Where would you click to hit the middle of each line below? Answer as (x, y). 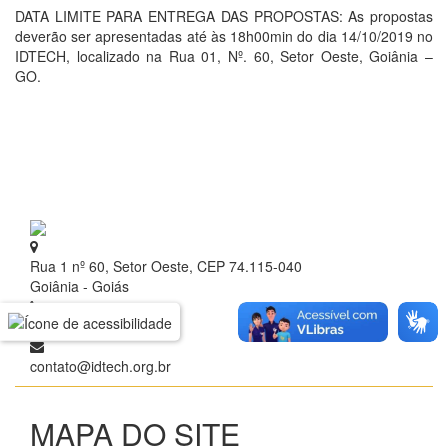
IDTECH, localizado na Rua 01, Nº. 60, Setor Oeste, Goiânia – (224, 56)
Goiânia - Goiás (79, 286)
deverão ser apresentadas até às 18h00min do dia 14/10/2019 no (224, 36)
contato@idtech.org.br (100, 366)
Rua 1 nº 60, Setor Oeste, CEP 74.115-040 (166, 266)
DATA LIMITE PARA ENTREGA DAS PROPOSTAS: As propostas (224, 16)
